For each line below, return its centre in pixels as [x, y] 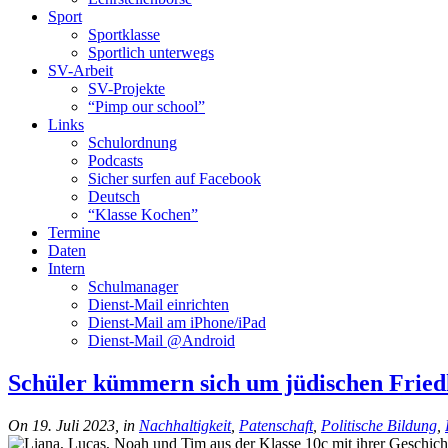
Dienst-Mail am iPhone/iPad [177, 322]
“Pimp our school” [146, 106]
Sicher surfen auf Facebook [174, 178]
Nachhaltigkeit [185, 425]
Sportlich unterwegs [151, 52]
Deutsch [114, 196]
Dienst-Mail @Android [161, 340]
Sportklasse [124, 34]
